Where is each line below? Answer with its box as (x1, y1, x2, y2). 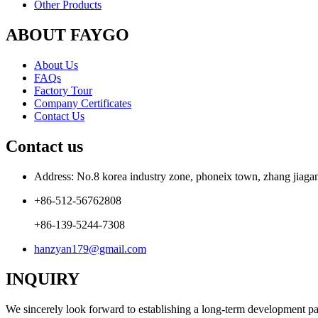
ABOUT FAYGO (6, 26, 129, 45)
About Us (34, 59, 78, 72)
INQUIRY (6, 269, 79, 288)
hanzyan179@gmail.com (34, 242, 146, 255)
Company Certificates (34, 97, 131, 110)
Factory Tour (34, 84, 92, 97)
